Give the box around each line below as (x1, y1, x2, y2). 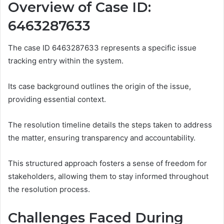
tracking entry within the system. (8, 56, 123, 66)
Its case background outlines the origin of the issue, (8, 81, 191, 91)
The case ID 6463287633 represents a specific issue (8, 43, 196, 53)
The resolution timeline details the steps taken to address (8, 120, 212, 130)
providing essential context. (8, 94, 106, 104)
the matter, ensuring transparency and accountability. (8, 133, 195, 143)
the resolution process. (8, 184, 90, 194)
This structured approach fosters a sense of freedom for (8, 158, 207, 168)
